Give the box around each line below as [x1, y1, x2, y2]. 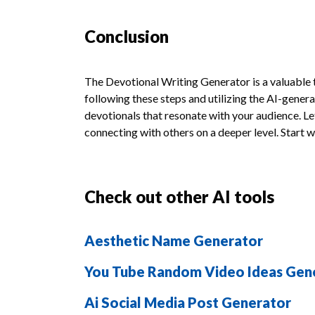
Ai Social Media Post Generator [84, 294, 291, 311]
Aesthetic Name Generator [84, 232, 263, 249]
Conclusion [84, 26, 169, 46]
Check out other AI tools [84, 186, 274, 207]
